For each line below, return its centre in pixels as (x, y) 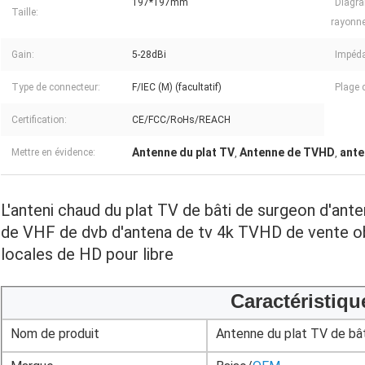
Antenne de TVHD (287, 152)
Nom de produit (55, 333)
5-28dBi (149, 54)
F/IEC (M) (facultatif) (177, 87)
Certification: (39, 119)
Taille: (25, 12)
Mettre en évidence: (53, 152)
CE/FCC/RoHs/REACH (181, 119)
